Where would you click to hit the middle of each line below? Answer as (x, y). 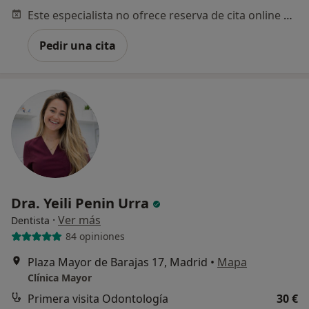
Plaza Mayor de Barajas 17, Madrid (118, 262)
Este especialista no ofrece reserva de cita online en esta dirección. (288, 15)
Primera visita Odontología (98, 298)
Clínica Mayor (60, 277)
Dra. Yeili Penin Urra (82, 203)
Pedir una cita (78, 45)
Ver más (79, 220)
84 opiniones (95, 237)
